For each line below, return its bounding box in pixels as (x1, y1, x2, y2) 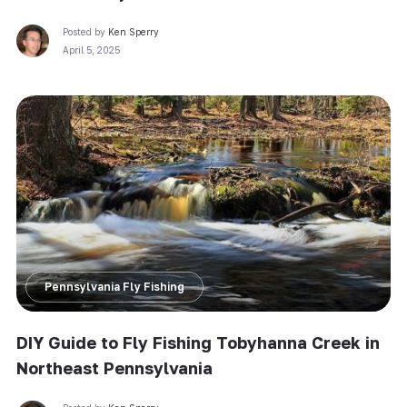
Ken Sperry (107, 26, 159, 38)
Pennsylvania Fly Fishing (44, 279, 184, 293)
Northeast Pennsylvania (15, 357, 213, 378)
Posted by (62, 26, 108, 38)
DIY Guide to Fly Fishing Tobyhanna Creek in (15, 332, 380, 352)
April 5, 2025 (62, 45, 120, 56)
